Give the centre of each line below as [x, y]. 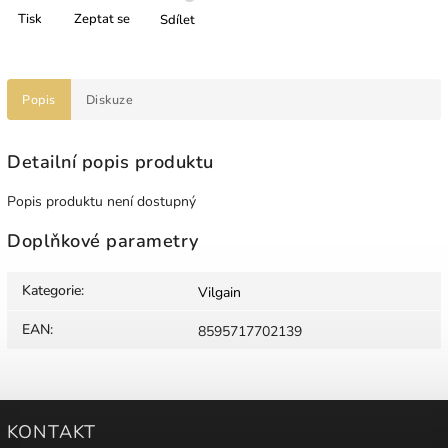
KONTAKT [52, 432]
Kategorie [51, 291]
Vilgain [219, 293]
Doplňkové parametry [103, 241]
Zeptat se [102, 18]
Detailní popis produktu [110, 161]
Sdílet [177, 19]
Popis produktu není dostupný [101, 201]
